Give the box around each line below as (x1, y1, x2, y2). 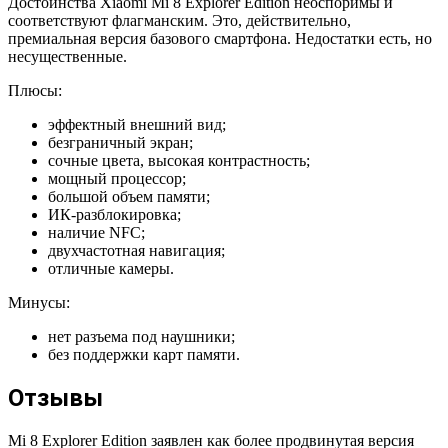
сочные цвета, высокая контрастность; (48, 152, 310, 170)
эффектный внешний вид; (48, 116, 226, 134)
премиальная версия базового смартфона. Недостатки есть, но (8, 30, 432, 48)
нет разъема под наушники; (48, 328, 235, 346)
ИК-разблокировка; (48, 206, 181, 224)
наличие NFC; (48, 224, 145, 242)
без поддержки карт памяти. (48, 346, 240, 364)
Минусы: (8, 294, 70, 312)
